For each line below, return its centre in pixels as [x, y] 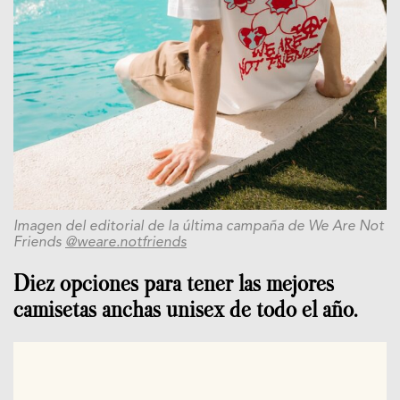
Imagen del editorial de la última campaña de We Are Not [199, 227]
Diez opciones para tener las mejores [174, 284]
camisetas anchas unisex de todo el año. [185, 310]
